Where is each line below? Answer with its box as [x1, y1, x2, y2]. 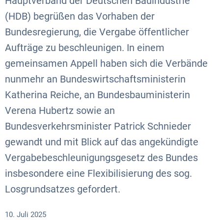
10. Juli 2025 [5, 210, 50, 219]
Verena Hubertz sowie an [5, 105, 115, 116]
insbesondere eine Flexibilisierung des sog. [5, 167, 192, 179]
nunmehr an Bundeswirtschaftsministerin [5, 73, 186, 85]
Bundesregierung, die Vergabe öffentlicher [5, 26, 189, 38]
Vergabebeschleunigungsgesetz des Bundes [5, 152, 198, 164]
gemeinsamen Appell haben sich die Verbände [5, 57, 208, 69]
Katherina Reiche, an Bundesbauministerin [5, 89, 190, 101]
